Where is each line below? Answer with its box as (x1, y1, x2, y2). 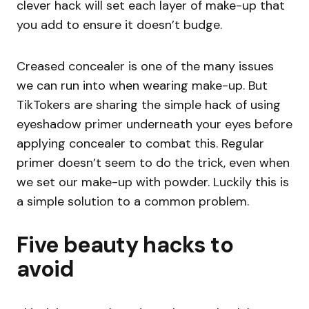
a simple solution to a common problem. (17, 193, 249, 210)
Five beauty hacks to (17, 230, 234, 260)
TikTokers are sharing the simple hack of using (17, 97, 281, 114)
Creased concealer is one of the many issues (17, 58, 274, 75)
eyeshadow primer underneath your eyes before (17, 116, 292, 133)
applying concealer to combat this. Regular (17, 135, 264, 152)
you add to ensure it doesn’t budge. (17, 17, 222, 34)
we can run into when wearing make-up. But (17, 77, 268, 94)
